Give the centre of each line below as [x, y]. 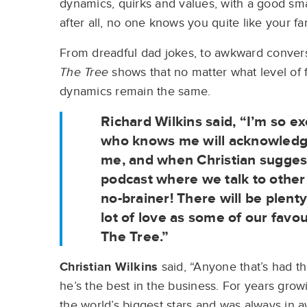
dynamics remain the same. [137, 91]
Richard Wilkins [151, 122]
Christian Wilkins [109, 267]
